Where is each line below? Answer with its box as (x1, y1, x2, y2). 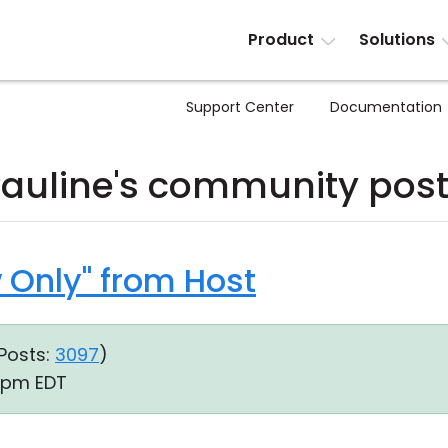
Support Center (186, 97, 294, 117)
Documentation (330, 97, 442, 117)
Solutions (358, 28, 435, 51)
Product (248, 28, 315, 51)
